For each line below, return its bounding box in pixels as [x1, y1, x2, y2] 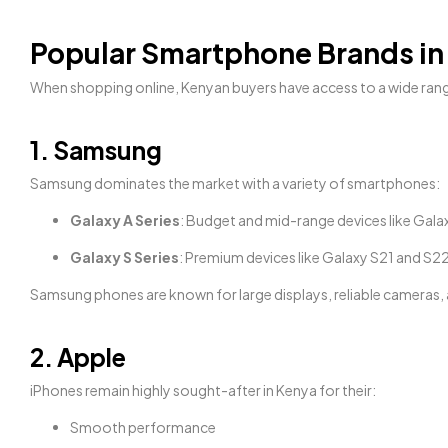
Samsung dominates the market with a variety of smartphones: [30, 173, 440, 192]
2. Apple [30, 341, 126, 372]
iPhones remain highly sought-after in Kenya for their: [30, 380, 376, 399]
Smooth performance [70, 417, 216, 436]
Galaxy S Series [70, 247, 179, 266]
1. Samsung [30, 134, 162, 165]
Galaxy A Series [70, 210, 180, 229]
